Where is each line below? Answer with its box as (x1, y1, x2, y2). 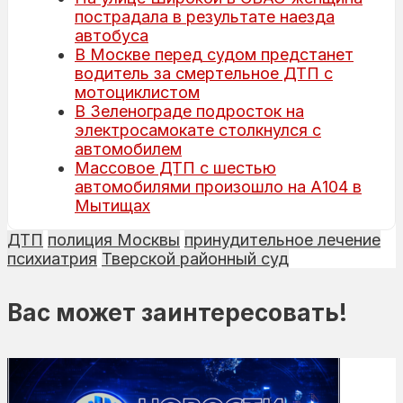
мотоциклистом (75, 82, 200, 102)
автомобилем (75, 139, 182, 158)
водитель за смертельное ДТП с (75, 63, 333, 83)
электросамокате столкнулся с (75, 120, 321, 139)
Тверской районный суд (102, 248, 289, 268)
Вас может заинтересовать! (7, 299, 347, 327)
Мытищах (75, 195, 150, 215)
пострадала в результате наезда (75, 6, 335, 26)
